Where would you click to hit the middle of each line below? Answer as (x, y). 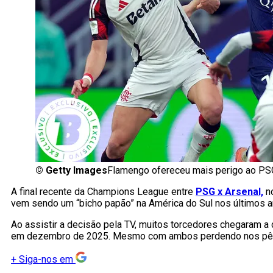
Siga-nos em (46, 260)
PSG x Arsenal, (229, 192)
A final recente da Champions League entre (103, 192)
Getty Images (76, 171)
